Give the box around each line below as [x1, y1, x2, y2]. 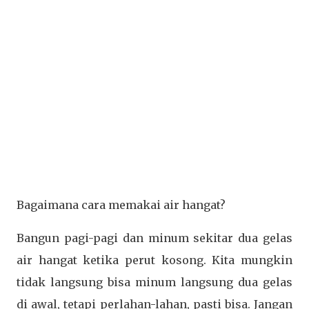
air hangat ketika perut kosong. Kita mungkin [17, 252, 292, 267]
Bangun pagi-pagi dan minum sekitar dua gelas [17, 230, 292, 245]
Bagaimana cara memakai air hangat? [17, 197, 226, 212]
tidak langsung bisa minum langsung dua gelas [17, 275, 292, 289]
